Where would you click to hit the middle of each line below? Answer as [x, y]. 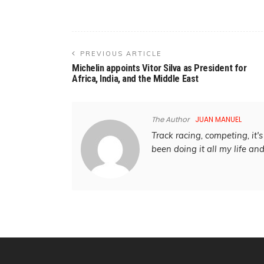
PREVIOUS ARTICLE [121, 53]
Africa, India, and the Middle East [135, 78]
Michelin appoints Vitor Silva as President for [159, 68]
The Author [170, 119]
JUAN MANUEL [218, 119]
